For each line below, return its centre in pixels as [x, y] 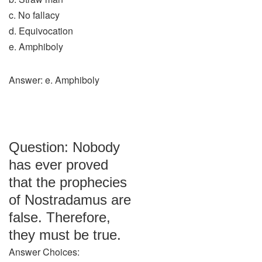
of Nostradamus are [70, 200]
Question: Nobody [64, 147]
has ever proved [58, 165]
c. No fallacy [34, 15]
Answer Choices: [44, 252]
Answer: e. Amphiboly [54, 80]
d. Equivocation [41, 31]
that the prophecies [68, 182]
